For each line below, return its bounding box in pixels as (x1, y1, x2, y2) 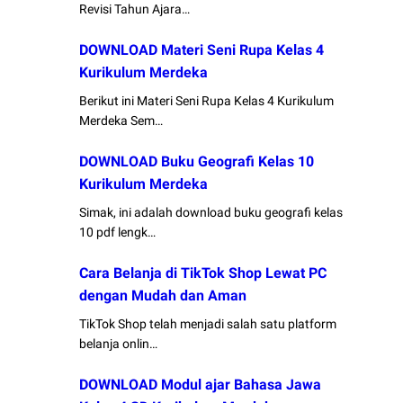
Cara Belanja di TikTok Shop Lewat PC (79, 264, 327, 282)
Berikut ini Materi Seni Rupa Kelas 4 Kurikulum (79, 94, 335, 109)
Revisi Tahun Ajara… (79, 2, 191, 17)
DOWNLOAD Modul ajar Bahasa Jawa (79, 376, 322, 394)
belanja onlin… (79, 336, 158, 352)
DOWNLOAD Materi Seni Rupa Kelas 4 (79, 41, 325, 59)
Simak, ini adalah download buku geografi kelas (79, 205, 344, 220)
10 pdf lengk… (79, 225, 157, 240)
